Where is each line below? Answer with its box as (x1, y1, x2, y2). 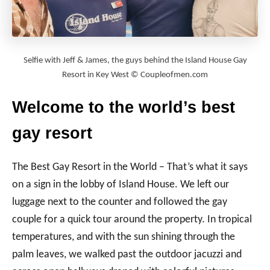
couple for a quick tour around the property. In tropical (12, 213, 252, 225)
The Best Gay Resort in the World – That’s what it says (12, 161, 248, 173)
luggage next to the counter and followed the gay (12, 196, 227, 208)
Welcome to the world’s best (12, 98, 235, 116)
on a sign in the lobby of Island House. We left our (12, 178, 229, 190)
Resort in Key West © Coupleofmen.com (62, 70, 208, 80)
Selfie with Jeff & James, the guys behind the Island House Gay (23, 55, 247, 65)
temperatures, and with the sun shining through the (12, 231, 235, 243)
